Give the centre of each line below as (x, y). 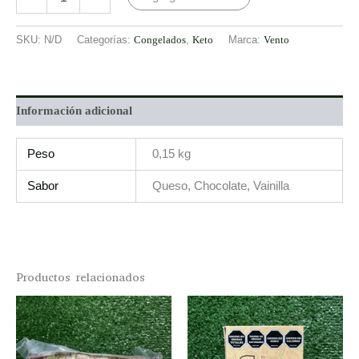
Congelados (160, 40)
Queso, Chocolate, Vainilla (220, 186)
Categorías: (105, 40)
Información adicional (74, 111)
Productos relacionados (81, 277)
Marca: (246, 40)
